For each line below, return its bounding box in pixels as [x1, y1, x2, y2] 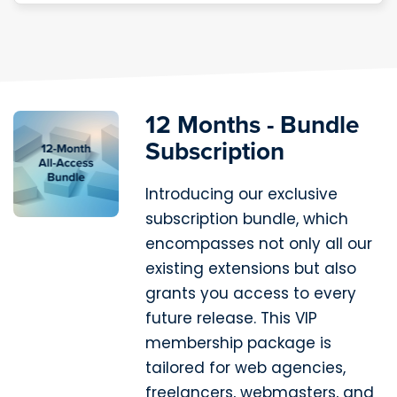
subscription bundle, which [145, 208, 349, 230]
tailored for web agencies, [145, 357, 346, 379]
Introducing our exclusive [145, 183, 339, 206]
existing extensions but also [145, 258, 357, 280]
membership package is [145, 332, 332, 354]
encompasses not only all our [145, 233, 373, 255]
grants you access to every [145, 283, 357, 305]
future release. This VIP [145, 307, 318, 330]
